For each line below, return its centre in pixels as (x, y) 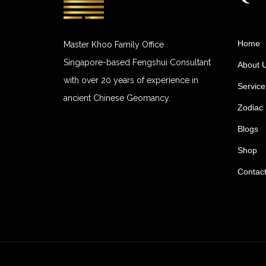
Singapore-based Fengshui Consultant (137, 63)
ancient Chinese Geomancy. (117, 98)
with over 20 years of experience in (131, 80)
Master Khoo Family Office (114, 45)
